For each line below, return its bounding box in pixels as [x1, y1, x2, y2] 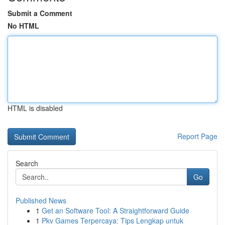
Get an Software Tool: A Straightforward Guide [42, 205, 189, 215]
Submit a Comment [8, 8, 72, 18]
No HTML [8, 21, 39, 31]
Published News [16, 195, 66, 205]
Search [16, 158, 38, 168]
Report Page [177, 131, 217, 141]
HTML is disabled [8, 103, 63, 113]
